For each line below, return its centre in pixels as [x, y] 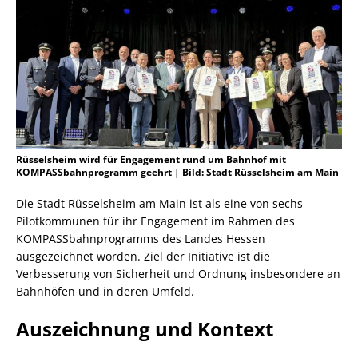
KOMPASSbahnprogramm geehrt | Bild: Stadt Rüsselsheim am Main [177, 173]
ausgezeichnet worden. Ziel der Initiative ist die [143, 257]
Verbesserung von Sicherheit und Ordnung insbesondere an [178, 274]
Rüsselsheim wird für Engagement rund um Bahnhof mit [151, 160]
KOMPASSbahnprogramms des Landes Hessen [141, 239]
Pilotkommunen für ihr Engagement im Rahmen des [155, 221]
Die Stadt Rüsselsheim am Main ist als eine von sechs [159, 204]
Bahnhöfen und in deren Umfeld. [105, 292]
